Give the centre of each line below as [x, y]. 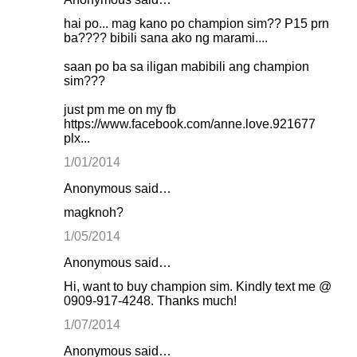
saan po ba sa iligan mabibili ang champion [186, 67]
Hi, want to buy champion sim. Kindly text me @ [198, 286]
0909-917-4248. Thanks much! [150, 301]
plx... [77, 138]
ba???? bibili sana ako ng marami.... [166, 38]
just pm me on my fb [120, 110]
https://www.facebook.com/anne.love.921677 [190, 124]
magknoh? [94, 212]
